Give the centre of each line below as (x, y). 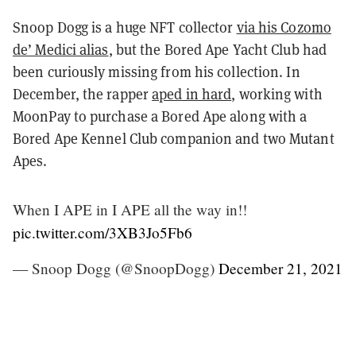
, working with (277, 94)
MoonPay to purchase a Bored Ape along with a (160, 116)
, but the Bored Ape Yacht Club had (218, 49)
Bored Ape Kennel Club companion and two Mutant (174, 138)
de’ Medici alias (61, 49)
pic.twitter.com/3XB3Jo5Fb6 (103, 232)
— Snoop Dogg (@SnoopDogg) (116, 268)
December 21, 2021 (281, 268)
